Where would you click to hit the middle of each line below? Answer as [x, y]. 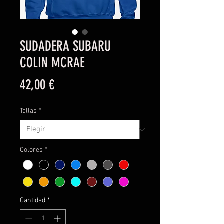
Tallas [28, 111]
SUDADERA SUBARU [65, 46]
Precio [68, 84]
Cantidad [33, 200]
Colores [31, 150]
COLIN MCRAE [52, 62]
